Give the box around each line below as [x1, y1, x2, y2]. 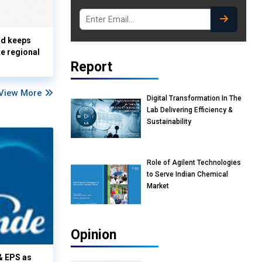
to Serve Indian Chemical [147, 170, 228, 179]
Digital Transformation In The [147, 94, 242, 103]
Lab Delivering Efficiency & [147, 106, 233, 115]
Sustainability [147, 118, 191, 126]
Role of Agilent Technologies [147, 158, 241, 167]
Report [71, 59, 112, 75]
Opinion [71, 227, 116, 243]
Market [147, 182, 169, 191]
